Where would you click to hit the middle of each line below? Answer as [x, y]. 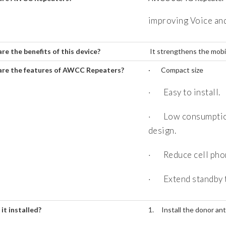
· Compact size [176, 70]
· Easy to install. [184, 92]
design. [162, 131]
